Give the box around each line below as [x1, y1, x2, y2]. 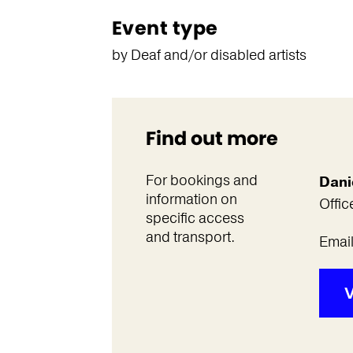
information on [145, 190, 237, 209]
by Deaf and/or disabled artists [111, 46, 307, 65]
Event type [111, 15, 218, 41]
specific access [145, 209, 244, 228]
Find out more [145, 125, 278, 151]
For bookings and [145, 171, 258, 190]
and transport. [145, 228, 235, 247]
